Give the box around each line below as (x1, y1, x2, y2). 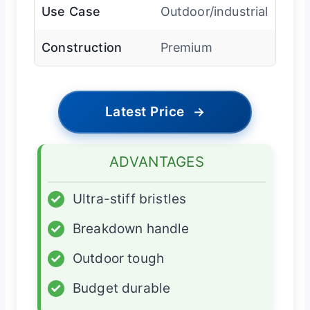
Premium (160, 39, 212, 55)
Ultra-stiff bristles (72, 190, 187, 207)
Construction (41, 39, 122, 55)
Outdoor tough (72, 250, 165, 266)
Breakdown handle (72, 220, 190, 237)
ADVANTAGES (109, 152, 204, 170)
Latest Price (104, 103, 185, 120)
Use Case (41, 3, 101, 19)
